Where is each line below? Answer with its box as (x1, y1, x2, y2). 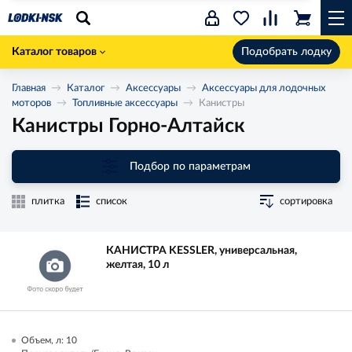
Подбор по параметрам (129, 160, 251, 172)
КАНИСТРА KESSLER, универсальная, (106, 245, 297, 256)
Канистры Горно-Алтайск (12, 116, 245, 136)
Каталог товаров (12, 46, 97, 57)
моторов (12, 98, 51, 108)
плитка (31, 196, 64, 207)
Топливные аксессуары (72, 98, 178, 108)
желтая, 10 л (106, 259, 169, 270)
